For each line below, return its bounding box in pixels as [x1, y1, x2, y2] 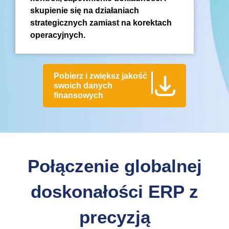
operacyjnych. [30, 31, 85, 40]
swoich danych [54, 81, 112, 90]
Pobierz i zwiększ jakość [54, 72, 147, 81]
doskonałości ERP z [31, 181, 198, 202]
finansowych [54, 91, 103, 100]
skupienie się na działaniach [30, 6, 139, 15]
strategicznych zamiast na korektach [30, 18, 172, 28]
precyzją [79, 207, 150, 227]
